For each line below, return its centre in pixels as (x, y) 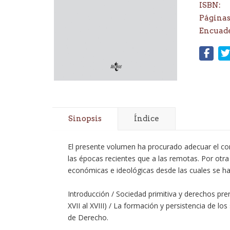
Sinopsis (85, 119)
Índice (147, 119)
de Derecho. (88, 218)
